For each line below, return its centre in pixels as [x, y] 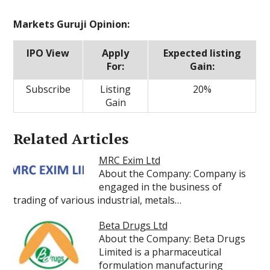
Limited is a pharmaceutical [160, 252]
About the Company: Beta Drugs [172, 239]
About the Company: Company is [172, 174]
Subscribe [49, 89]
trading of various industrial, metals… [98, 200]
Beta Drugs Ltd [133, 225]
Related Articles [71, 139]
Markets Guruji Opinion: [72, 24]
